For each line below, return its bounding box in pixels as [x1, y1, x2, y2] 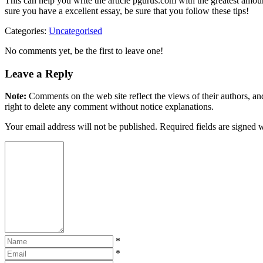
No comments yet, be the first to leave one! [5, 45, 163, 56]
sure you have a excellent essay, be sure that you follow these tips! [5, 5, 249, 16]
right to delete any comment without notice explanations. [5, 102, 214, 112]
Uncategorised [49, 25, 102, 36]
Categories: [5, 25, 49, 36]
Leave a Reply [5, 67, 73, 80]
